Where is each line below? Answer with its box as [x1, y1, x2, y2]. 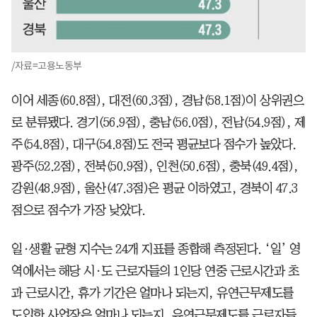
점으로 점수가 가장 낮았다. [11, 203, 146, 217]
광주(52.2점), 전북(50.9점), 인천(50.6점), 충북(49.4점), [11, 159, 299, 173]
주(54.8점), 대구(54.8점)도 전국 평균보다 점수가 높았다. [11, 137, 296, 151]
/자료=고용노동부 [11, 59, 82, 72]
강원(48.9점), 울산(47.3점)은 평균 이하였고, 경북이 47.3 [11, 181, 298, 195]
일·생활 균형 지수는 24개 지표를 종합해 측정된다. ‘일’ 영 [11, 242, 301, 255]
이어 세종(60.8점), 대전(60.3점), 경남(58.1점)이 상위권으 [11, 93, 304, 107]
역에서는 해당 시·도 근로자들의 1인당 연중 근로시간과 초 [11, 264, 299, 277]
